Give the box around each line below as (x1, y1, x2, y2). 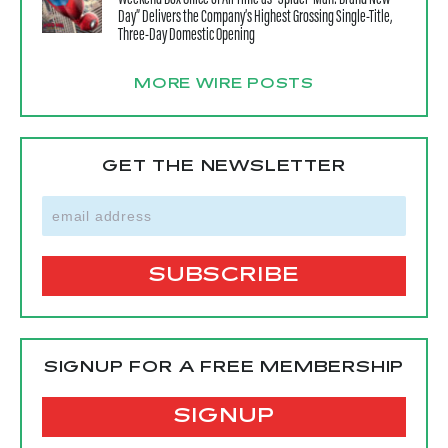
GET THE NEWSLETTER (102, 157, 346, 176)
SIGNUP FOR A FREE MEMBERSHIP (43, 358, 405, 377)
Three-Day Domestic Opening (118, 26, 255, 45)
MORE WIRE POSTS (134, 76, 314, 93)
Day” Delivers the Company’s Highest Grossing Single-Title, (118, 8, 392, 27)
